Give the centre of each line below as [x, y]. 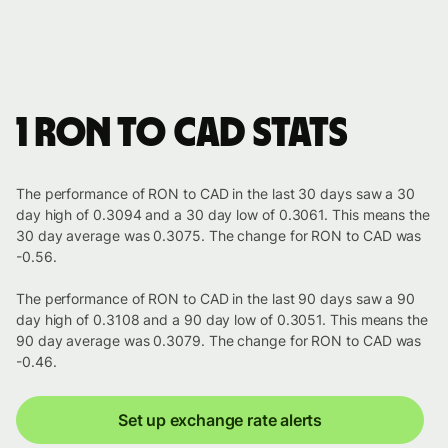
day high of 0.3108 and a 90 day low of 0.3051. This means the [222, 320]
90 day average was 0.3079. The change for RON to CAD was [219, 341]
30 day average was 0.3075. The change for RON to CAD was [219, 236]
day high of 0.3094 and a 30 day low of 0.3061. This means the [223, 215]
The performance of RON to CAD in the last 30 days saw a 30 [216, 194]
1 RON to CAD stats [182, 134]
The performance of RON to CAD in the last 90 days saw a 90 [216, 299]
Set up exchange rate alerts [220, 420]
